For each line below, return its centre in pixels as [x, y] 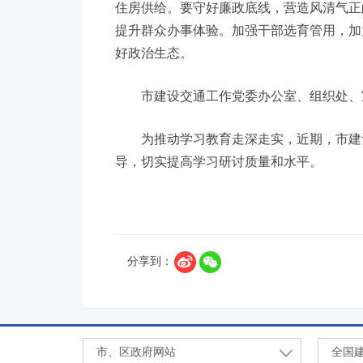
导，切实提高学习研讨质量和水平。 [219, 162]
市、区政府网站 [136, 352]
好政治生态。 [154, 53]
